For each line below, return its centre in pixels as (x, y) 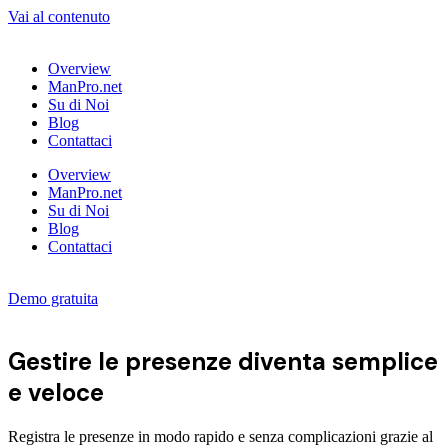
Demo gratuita (53, 298)
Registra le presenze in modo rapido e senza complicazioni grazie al (220, 436)
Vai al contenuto (59, 16)
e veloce (56, 392)
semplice (385, 361)
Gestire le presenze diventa (170, 361)
